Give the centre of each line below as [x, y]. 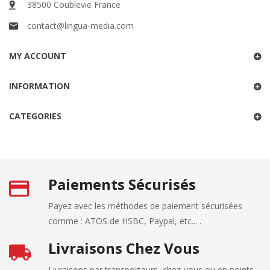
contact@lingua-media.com [80, 26]
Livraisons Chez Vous [124, 248]
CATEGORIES [35, 116]
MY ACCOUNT [38, 56]
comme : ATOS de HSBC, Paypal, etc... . [125, 221]
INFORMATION [39, 86]
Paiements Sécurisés [122, 184]
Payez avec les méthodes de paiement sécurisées [145, 206]
